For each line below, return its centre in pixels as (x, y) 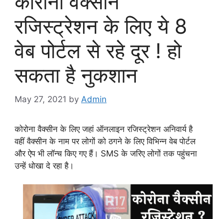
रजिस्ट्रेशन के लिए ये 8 (101, 26)
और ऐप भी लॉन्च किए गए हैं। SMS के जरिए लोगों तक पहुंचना (106, 153)
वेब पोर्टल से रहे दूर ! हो (98, 51)
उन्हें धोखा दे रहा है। (44, 165)
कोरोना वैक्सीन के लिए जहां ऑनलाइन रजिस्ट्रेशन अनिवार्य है (104, 129)
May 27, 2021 (41, 99)
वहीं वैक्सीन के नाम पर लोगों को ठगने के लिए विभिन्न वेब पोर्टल (105, 141)
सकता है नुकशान (76, 75)
